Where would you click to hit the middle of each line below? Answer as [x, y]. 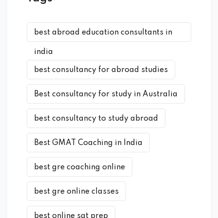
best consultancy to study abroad [96, 119]
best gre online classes [76, 192]
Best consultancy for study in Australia [106, 94]
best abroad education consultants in [103, 33]
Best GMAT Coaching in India [88, 143]
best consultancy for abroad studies [101, 70]
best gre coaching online [80, 167]
